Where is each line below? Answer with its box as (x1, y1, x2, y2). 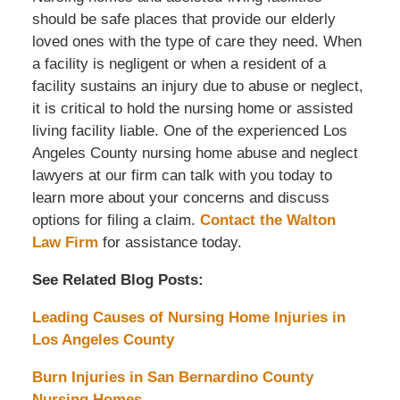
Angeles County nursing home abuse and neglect (31, 144, 358, 162)
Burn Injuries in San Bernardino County (31, 368, 313, 386)
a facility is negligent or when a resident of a (31, 54, 326, 72)
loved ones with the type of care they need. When (31, 32, 362, 50)
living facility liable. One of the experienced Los (31, 121, 347, 139)
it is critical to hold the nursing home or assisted (31, 99, 353, 117)
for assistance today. (97, 233, 242, 251)
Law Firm (31, 233, 98, 251)
